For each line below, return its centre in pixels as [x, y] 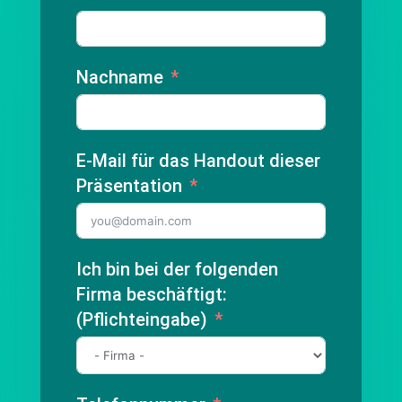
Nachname [119, 77]
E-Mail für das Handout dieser [198, 161]
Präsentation [129, 186]
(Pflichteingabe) [141, 319]
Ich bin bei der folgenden [177, 269]
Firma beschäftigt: [151, 294]
